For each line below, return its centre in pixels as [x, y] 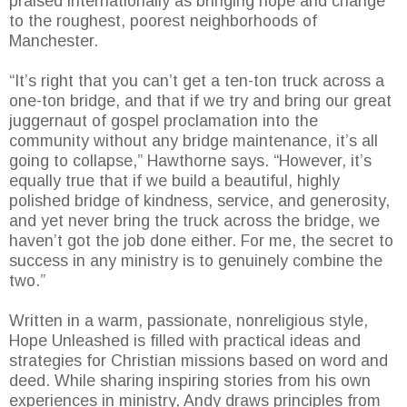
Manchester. [54, 41]
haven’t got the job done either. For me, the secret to [201, 241]
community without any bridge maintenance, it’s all [194, 141]
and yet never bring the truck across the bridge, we [194, 221]
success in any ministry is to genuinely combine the [196, 261]
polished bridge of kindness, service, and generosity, [199, 201]
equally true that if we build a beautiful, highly [174, 181]
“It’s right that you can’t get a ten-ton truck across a [197, 81]
